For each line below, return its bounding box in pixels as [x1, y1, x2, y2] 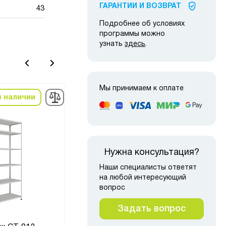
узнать [99, 41, 125, 48]
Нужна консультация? [104, 148, 199, 157]
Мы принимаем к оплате [99, 85, 184, 92]
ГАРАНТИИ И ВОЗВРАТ [99, 3, 181, 10]
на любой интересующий [99, 174, 186, 181]
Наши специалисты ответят [99, 164, 197, 171]
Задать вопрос [118, 204, 186, 213]
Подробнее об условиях [99, 21, 185, 28]
